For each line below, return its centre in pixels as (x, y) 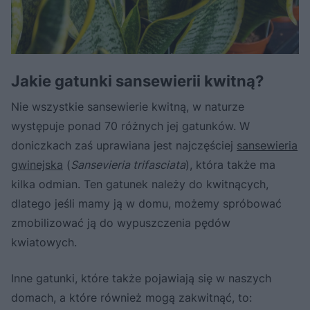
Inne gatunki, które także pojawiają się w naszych (141, 279)
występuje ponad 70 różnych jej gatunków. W (130, 126)
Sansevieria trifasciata (128, 165)
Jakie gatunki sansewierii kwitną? (137, 81)
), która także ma (230, 165)
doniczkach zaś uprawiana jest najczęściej (124, 146)
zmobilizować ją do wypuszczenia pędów (121, 223)
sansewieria (267, 146)
